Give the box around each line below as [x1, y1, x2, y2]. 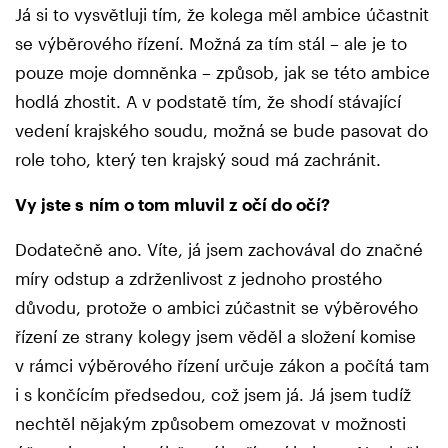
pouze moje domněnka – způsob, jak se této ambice [15, 62, 430, 83]
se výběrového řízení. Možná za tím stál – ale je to [15, 33, 407, 54]
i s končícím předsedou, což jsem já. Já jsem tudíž [15, 384, 411, 405]
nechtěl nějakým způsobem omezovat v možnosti [15, 413, 406, 434]
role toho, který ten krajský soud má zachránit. [15, 149, 381, 170]
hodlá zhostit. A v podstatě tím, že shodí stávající [15, 91, 401, 112]
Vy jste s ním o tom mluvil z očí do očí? [15, 194, 330, 215]
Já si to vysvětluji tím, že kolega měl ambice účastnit [15, 4, 429, 25]
